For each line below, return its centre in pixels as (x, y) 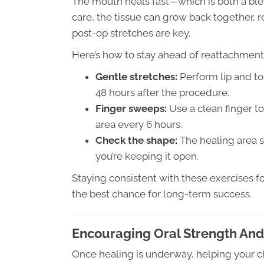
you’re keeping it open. (147, 156)
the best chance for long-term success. (162, 194)
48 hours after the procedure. (162, 93)
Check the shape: (136, 140)
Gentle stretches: (136, 77)
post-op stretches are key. (131, 33)
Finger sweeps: (131, 108)
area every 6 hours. (139, 124)
